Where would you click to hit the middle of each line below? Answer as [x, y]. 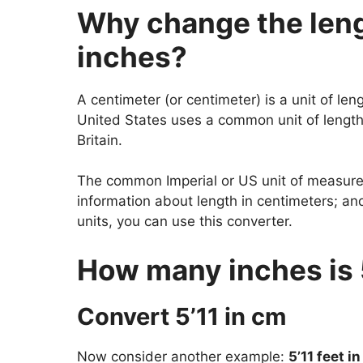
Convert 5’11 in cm [181, 316]
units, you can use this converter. [184, 222]
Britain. [99, 140]
